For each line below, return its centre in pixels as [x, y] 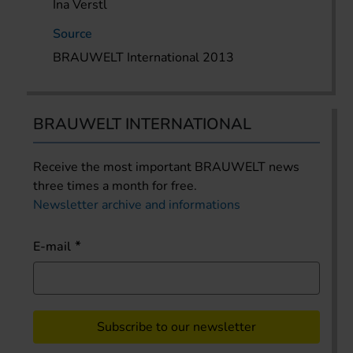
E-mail [52, 246]
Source [73, 33]
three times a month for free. [115, 186]
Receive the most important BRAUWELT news [166, 167]
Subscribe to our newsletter [176, 327]
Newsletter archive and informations [137, 204]
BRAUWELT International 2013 [144, 57]
